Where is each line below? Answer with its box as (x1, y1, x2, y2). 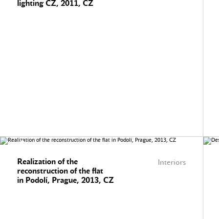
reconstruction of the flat (17, 166, 103, 175)
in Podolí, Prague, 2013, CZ (17, 175, 114, 185)
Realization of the (17, 157, 78, 166)
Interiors (158, 158, 186, 167)
